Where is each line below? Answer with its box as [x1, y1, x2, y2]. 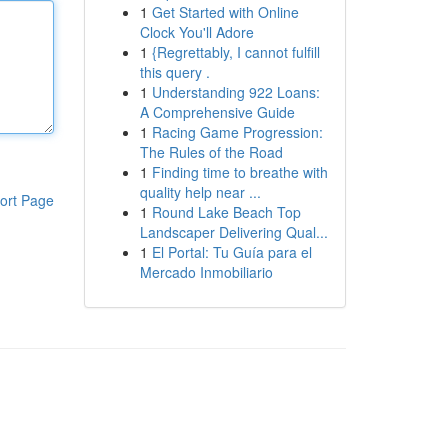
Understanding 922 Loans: [151, 82, 320, 102]
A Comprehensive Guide [139, 102, 295, 122]
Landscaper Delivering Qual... [139, 222, 328, 242]
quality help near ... [139, 182, 261, 202]
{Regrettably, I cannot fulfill [151, 42, 320, 62]
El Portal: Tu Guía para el [151, 242, 312, 262]
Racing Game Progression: [151, 122, 323, 142]
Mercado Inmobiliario [139, 262, 273, 282]
